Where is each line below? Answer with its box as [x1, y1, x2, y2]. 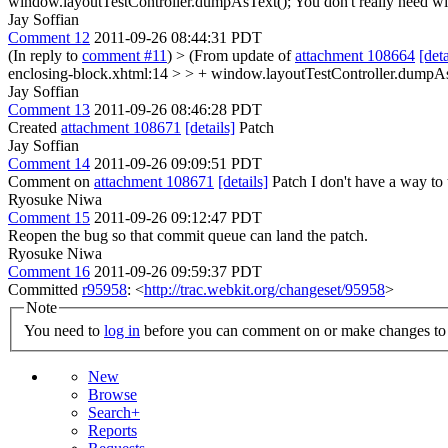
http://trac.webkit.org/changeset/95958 [144, 280, 385, 298]
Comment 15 [8, 208, 90, 226]
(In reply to [8, 46, 82, 64]
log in [104, 322, 140, 340]
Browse [88, 386, 137, 404]
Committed [8, 280, 82, 298]
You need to [24, 322, 104, 340]
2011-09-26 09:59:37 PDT [94, 262, 262, 280]
